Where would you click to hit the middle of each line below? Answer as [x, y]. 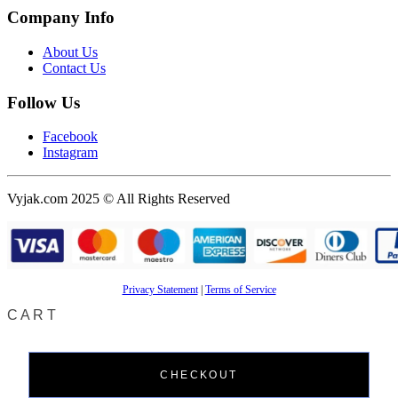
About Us [70, 52]
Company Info [61, 18]
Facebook [70, 137]
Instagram [70, 153]
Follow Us [44, 102]
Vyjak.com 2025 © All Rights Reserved [119, 199]
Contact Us [74, 68]
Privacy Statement [160, 290]
